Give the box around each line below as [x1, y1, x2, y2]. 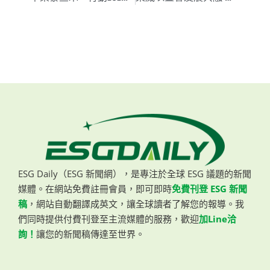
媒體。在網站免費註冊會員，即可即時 [18, 183, 172, 195]
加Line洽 [199, 213, 236, 225]
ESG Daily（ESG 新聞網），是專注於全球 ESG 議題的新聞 [18, 168, 251, 180]
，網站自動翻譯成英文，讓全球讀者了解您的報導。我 [27, 198, 244, 210]
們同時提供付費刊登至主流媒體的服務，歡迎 [18, 213, 199, 225]
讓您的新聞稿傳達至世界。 [36, 228, 145, 240]
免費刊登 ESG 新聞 [172, 183, 247, 195]
